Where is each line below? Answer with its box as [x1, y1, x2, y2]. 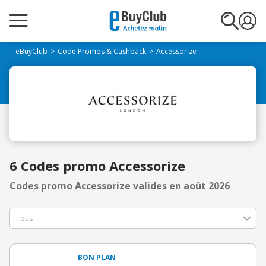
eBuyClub [15, 46, 47, 56]
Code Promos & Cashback [58, 46, 146, 56]
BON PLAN [78, 252, 116, 262]
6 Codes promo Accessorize [9, 157, 185, 175]
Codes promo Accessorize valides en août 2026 [9, 179, 230, 192]
